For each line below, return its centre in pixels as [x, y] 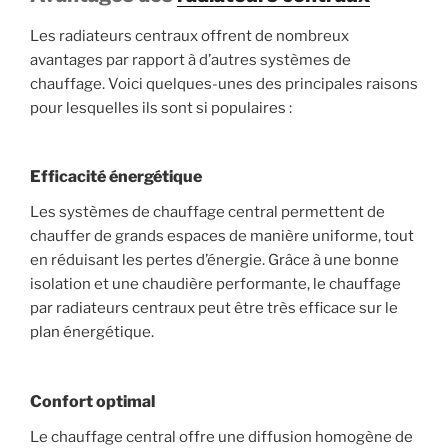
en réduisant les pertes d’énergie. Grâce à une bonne [214, 260]
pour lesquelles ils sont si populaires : [161, 107]
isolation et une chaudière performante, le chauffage [215, 284]
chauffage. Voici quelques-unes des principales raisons [224, 83]
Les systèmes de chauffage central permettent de [207, 212]
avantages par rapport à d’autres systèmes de [190, 59]
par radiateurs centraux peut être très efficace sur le [214, 308]
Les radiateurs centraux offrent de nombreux [189, 35]
